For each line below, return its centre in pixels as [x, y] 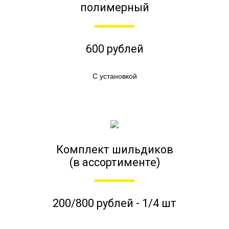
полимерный [114, 8]
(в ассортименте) [114, 162]
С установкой [114, 76]
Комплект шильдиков [114, 149]
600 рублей [114, 49]
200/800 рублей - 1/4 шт [114, 203]
